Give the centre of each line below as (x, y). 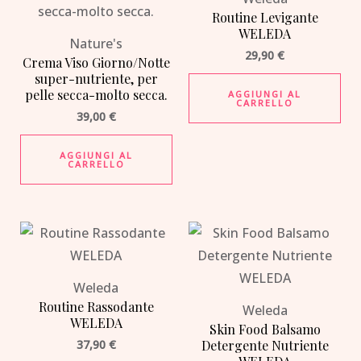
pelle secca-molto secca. (96, 95)
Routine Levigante (265, 18)
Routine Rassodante (96, 307)
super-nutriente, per (96, 79)
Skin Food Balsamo (265, 330)
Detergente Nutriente (265, 346)
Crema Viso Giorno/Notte (96, 63)
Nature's (96, 44)
